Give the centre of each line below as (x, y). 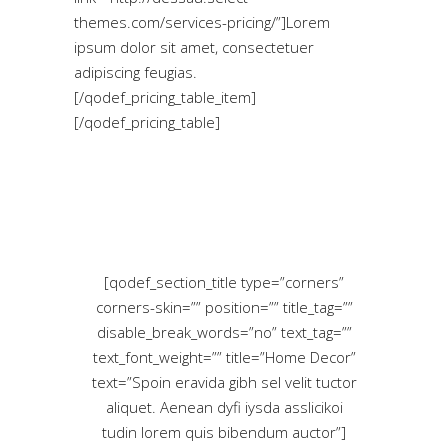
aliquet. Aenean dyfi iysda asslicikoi (224, 407)
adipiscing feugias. (135, 72)
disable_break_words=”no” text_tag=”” (224, 332)
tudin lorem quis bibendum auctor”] (224, 432)
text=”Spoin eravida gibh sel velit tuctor (224, 382)
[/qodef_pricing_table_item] (165, 97)
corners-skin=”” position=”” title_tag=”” (224, 307)
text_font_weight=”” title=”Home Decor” (224, 357)
